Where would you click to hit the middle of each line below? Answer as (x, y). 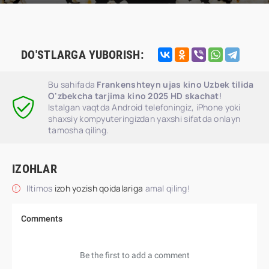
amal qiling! (167, 188)
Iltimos (39, 188)
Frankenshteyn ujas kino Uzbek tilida (175, 84)
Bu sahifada (73, 84)
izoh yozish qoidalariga (100, 188)
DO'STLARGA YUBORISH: (82, 55)
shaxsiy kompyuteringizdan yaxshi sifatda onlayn (144, 119)
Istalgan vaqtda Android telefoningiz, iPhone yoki (144, 107)
